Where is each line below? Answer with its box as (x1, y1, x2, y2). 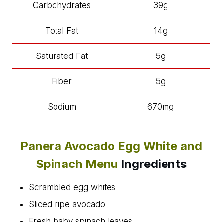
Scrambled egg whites (29, 182, 115, 193)
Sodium (47, 102, 76, 112)
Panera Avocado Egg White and (20, 139, 202, 154)
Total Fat (45, 26, 78, 36)
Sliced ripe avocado (29, 199, 105, 210)
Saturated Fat (36, 51, 88, 61)
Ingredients (120, 157, 187, 171)
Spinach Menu (35, 157, 121, 171)
